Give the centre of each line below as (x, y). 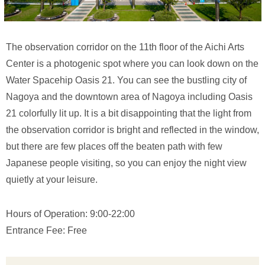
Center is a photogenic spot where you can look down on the (132, 63)
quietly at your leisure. (52, 179)
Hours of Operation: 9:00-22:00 (70, 214)
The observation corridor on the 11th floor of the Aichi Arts (125, 47)
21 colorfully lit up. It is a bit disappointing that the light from (129, 113)
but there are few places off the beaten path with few (114, 146)
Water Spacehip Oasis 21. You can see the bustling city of (126, 80)
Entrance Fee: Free (46, 230)
